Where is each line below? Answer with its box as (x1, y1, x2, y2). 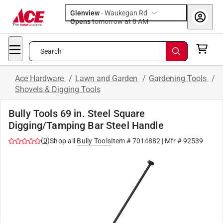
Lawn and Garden (75, 74, 139, 83)
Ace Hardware (15, 74, 66, 83)
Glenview (70, 9, 100, 17)
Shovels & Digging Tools (15, 85, 101, 94)
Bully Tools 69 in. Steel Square (8, 108, 145, 119)
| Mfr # (160, 137, 183, 145)
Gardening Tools (149, 74, 209, 83)
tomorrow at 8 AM (138, 17, 148, 25)
